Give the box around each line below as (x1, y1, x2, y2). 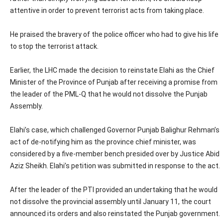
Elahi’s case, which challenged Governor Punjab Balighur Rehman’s (10, 125, 220, 134)
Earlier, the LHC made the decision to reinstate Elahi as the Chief (10, 66, 215, 74)
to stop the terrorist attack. (10, 42, 99, 50)
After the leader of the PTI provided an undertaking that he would (10, 185, 218, 194)
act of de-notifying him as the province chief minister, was (10, 137, 196, 146)
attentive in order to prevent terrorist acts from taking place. (10, 6, 204, 14)
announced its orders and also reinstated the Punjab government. (10, 209, 220, 218)
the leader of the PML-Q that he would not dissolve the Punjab (10, 90, 208, 98)
